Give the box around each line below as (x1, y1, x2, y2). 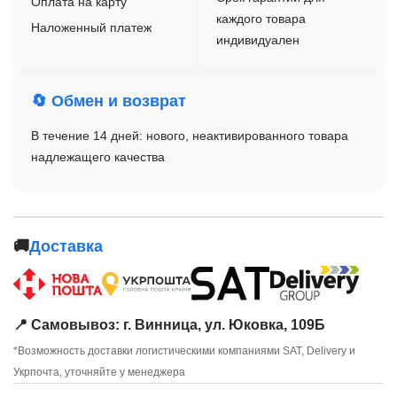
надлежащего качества (31, 150, 165, 165)
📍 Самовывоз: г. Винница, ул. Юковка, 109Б (13, 317, 325, 333)
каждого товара (216, 12, 306, 27)
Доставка (29, 237, 103, 256)
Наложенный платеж (31, 20, 152, 35)
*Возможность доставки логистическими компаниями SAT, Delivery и (13, 345, 355, 358)
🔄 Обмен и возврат (31, 92, 186, 111)
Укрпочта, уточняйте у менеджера (13, 366, 185, 379)
